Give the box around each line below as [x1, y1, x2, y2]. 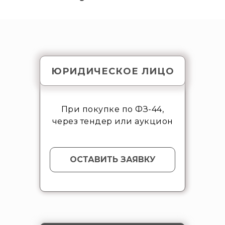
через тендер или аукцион [52, 116, 173, 126]
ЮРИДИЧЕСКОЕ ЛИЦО [51, 65, 174, 77]
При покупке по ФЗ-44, [61, 104, 164, 114]
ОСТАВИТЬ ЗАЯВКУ [69, 154, 156, 164]
